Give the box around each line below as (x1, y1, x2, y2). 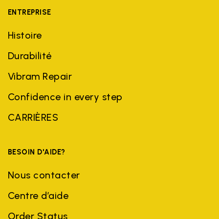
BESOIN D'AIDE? (8, 147, 66, 156)
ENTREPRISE (8, 7, 51, 17)
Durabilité (8, 49, 52, 62)
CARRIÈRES (8, 111, 59, 123)
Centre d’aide (8, 189, 69, 201)
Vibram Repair (8, 70, 72, 82)
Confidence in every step (8, 90, 123, 103)
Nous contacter (8, 169, 80, 181)
